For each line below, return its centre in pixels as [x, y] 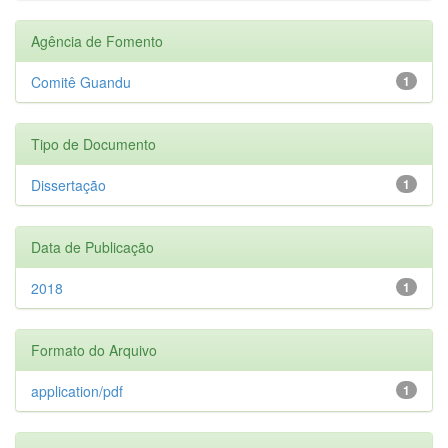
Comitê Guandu [81, 81]
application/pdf [77, 390]
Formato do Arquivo [94, 349]
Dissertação [68, 184]
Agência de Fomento [97, 40]
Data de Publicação [92, 246]
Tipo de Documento [93, 143]
